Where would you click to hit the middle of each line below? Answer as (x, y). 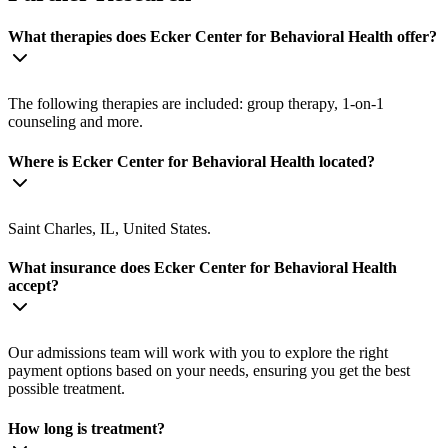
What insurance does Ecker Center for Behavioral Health (202, 268)
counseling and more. (75, 122)
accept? (33, 286)
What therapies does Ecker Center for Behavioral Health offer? (222, 37)
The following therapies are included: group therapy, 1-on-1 (196, 104)
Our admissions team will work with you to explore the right (198, 353)
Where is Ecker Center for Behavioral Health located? (191, 161)
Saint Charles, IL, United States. (109, 228)
